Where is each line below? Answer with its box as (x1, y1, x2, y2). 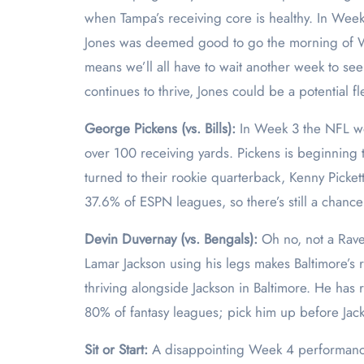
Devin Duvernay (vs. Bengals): (84, 229, 262, 249)
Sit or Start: (84, 340, 152, 359)
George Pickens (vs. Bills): (84, 119, 240, 138)
